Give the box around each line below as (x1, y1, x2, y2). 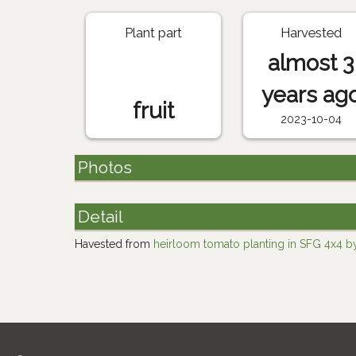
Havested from (75, 237, 154, 250)
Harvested (280, 25, 342, 41)
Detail (78, 206, 124, 226)
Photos (78, 157, 133, 178)
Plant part (125, 25, 183, 41)
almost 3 (268, 50, 354, 76)
